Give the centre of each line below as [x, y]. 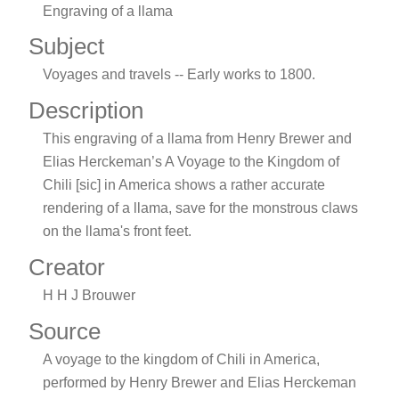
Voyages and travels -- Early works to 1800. [179, 75]
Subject [66, 47]
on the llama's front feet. [117, 232]
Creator [67, 268]
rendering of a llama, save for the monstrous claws [200, 208]
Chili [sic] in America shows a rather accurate [184, 185]
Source [65, 332]
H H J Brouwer [89, 296]
